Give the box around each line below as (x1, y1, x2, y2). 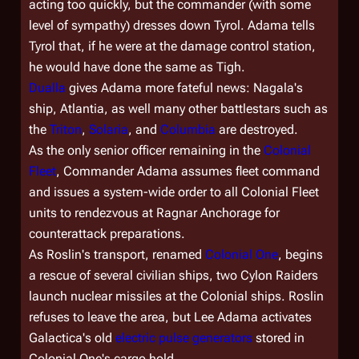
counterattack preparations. (29, 226, 185, 241)
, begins (278, 247, 323, 262)
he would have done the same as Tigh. (29, 59, 245, 75)
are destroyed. (216, 122, 298, 137)
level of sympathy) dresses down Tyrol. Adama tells (29, 18, 315, 33)
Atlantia (60, 101, 104, 116)
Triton (50, 122, 82, 137)
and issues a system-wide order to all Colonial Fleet (29, 184, 319, 200)
